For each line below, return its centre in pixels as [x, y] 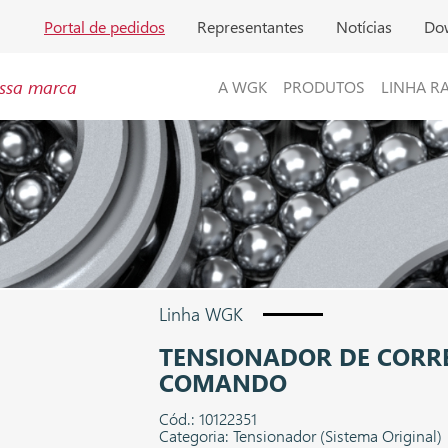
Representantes [250, 26]
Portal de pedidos [104, 26]
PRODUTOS [324, 87]
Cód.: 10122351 [208, 419]
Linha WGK [201, 314]
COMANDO [223, 382]
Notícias [364, 26]
